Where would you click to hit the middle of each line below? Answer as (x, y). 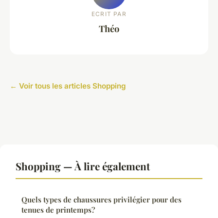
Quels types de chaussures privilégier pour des (101, 200)
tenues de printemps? (58, 210)
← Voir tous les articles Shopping (68, 86)
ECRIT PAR (109, 14)
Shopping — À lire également (83, 166)
